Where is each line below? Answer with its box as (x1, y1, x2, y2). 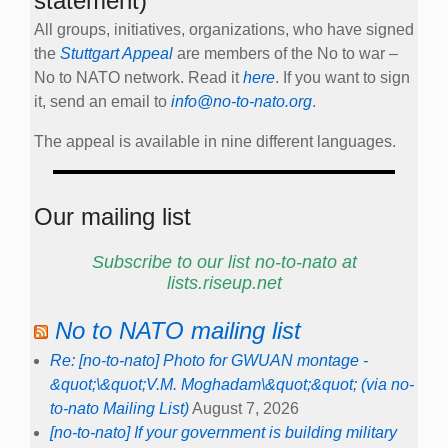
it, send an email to (34, 93, 171, 111)
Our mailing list (34, 203, 191, 231)
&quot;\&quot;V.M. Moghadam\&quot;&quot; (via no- (50, 375, 414, 393)
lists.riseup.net (166, 273, 282, 294)
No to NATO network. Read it (34, 69, 243, 87)
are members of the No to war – (173, 45, 398, 63)
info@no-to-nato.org (171, 93, 312, 111)
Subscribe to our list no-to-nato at (91, 252, 357, 273)
